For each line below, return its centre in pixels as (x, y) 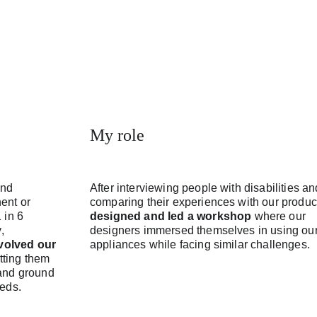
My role (117, 135)
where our (280, 216)
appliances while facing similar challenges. (200, 244)
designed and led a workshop (171, 216)
